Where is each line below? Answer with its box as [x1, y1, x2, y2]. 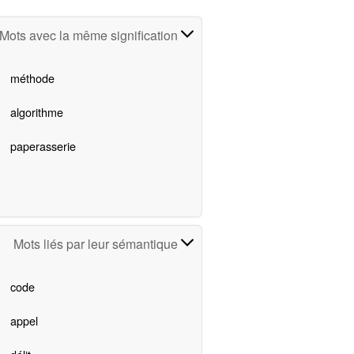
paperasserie [9, 137, 76, 155]
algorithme [9, 104, 63, 121]
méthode [9, 70, 55, 87]
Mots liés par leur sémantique [13, 235, 182, 254]
